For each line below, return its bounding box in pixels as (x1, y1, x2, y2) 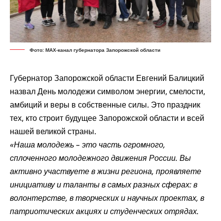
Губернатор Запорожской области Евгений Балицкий (10, 72, 204, 83)
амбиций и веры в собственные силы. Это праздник (10, 99, 200, 110)
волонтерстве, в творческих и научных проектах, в (10, 192, 204, 203)
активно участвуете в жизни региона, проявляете (10, 165, 201, 177)
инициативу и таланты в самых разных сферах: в (10, 179, 197, 190)
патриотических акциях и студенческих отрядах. (10, 205, 199, 217)
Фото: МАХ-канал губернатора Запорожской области (30, 46, 160, 53)
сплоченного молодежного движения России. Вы (10, 152, 191, 163)
